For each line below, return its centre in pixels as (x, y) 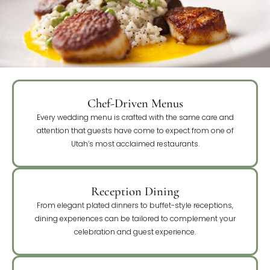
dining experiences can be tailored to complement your (135, 218)
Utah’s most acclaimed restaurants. (135, 143)
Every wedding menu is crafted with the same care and (135, 117)
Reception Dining (135, 191)
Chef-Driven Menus (135, 103)
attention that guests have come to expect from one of (135, 130)
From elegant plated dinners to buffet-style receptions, (135, 205)
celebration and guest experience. (135, 231)
